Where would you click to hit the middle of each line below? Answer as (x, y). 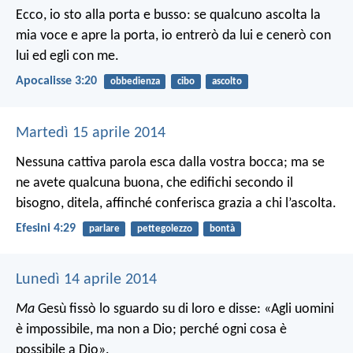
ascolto (227, 82)
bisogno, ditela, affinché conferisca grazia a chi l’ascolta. (176, 203)
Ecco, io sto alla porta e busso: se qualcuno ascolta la (168, 16)
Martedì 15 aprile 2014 (91, 133)
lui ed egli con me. (67, 57)
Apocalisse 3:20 (56, 82)
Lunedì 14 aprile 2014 (86, 280)
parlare (104, 229)
